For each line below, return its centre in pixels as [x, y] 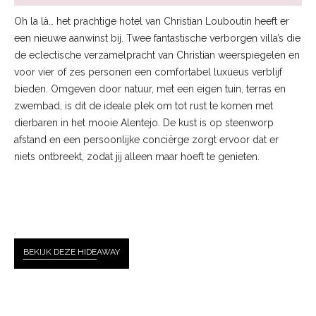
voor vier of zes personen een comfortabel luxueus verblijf [148, 72]
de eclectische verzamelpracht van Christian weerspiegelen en [157, 55]
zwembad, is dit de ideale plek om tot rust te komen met [144, 106]
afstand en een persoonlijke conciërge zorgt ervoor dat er [146, 140]
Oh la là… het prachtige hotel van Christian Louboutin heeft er [152, 21]
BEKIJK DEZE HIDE [60, 252]
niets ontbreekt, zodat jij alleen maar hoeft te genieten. [137, 157]
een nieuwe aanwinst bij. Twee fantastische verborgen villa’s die [157, 38]
